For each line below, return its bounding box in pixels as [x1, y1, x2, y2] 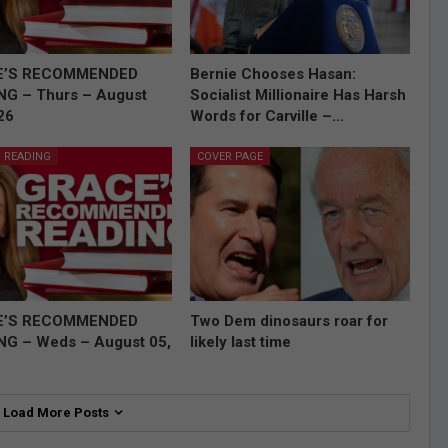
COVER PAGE [196, 150, 263, 164]
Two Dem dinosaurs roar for [189, 312, 388, 331]
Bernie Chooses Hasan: [189, 65, 356, 84]
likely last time [189, 333, 291, 352]
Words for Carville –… [189, 107, 344, 126]
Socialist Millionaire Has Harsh [189, 86, 406, 105]
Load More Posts [2, 405, 112, 421]
